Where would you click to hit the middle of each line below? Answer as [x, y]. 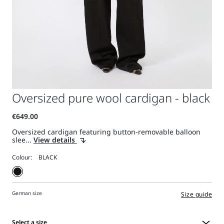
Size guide [197, 194]
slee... [22, 140]
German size [27, 193]
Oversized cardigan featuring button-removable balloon [106, 132]
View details [55, 140]
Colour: [22, 157]
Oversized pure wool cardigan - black [111, 98]
